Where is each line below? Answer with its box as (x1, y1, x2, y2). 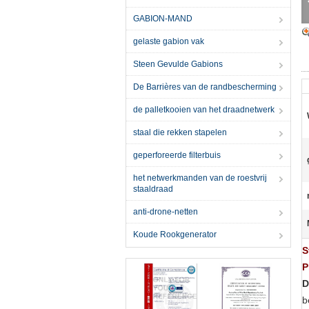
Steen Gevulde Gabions (133, 59, 223, 69)
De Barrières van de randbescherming (133, 82, 277, 92)
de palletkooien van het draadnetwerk (133, 105, 275, 114)
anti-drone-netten (133, 207, 198, 217)
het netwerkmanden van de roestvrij (133, 173, 267, 183)
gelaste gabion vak (133, 37, 204, 46)
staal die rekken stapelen (133, 128, 227, 137)
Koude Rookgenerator (133, 230, 217, 239)
